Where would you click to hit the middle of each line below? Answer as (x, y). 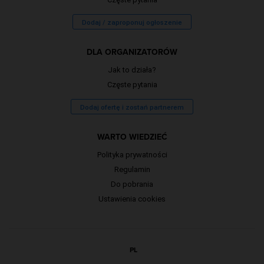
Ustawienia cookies (132, 199)
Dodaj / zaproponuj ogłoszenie (132, 22)
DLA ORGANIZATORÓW (132, 52)
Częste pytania (132, 84)
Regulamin (132, 169)
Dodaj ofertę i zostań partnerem (132, 107)
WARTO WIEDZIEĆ (132, 137)
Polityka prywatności (132, 154)
